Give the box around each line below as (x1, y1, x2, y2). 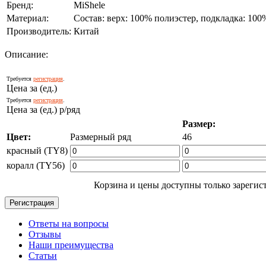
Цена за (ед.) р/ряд (7, 104, 80, 115)
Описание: (5, 49, 48, 59)
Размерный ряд (70, 131, 131, 142)
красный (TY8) (7, 145, 68, 156)
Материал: (7, 12, 49, 23)
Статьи (28, 250, 57, 261)
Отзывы (28, 229, 61, 239)
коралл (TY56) (7, 160, 65, 170)
